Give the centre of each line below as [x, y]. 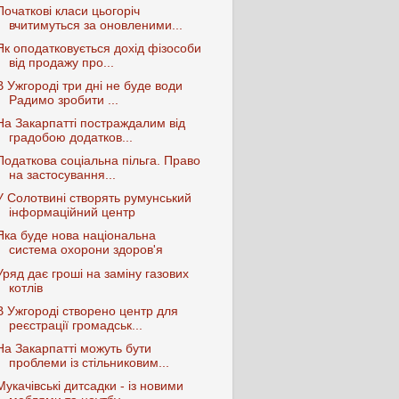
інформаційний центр [72, 213]
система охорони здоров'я [85, 250]
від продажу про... [61, 62]
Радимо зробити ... [63, 100]
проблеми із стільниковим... [89, 362]
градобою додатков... [70, 138]
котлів [25, 288]
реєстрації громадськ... [75, 325]
